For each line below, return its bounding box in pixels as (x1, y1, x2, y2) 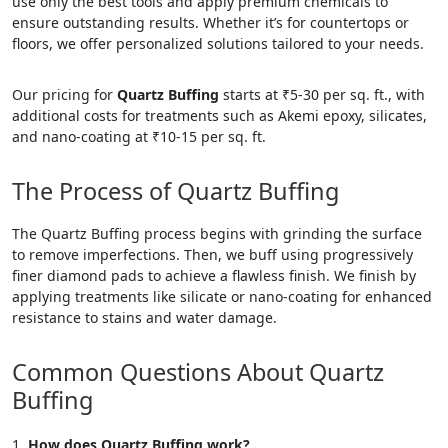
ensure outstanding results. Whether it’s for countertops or (12, 12, 409, 32)
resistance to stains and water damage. (12, 307, 277, 327)
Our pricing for (12, 84, 117, 104)
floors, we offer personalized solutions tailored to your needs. (12, 33, 424, 53)
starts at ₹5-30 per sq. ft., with (219, 84, 425, 104)
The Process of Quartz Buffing (12, 174, 339, 207)
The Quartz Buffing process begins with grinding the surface (12, 223, 422, 243)
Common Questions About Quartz (12, 355, 384, 388)
